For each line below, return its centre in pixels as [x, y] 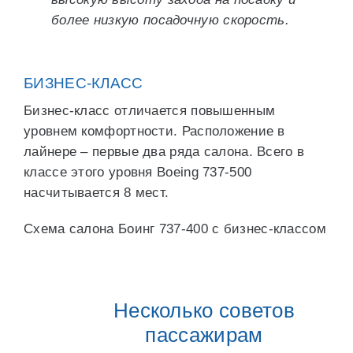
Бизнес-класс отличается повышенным [150, 111]
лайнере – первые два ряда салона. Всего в [164, 152]
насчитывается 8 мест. [97, 193]
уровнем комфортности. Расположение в [154, 131]
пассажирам [204, 335]
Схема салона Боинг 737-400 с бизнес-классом [175, 229]
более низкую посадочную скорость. [170, 20]
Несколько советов [204, 310]
